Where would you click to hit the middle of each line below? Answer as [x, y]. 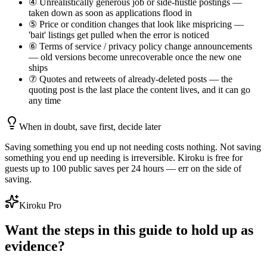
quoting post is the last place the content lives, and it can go [139, 89]
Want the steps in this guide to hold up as [129, 230]
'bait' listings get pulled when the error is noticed [119, 35]
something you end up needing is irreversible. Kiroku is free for [124, 157]
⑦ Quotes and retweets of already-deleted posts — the [131, 79]
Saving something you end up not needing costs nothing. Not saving [133, 147]
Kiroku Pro [40, 205]
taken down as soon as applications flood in [110, 13]
